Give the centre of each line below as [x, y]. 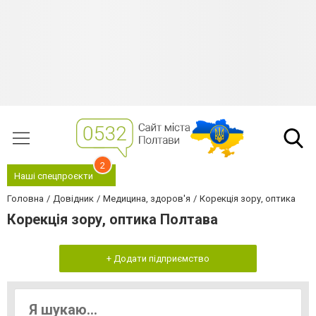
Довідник [73, 199]
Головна [25, 199]
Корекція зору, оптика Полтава [113, 219]
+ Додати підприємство [158, 259]
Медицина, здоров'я [147, 199]
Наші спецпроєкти [54, 176]
